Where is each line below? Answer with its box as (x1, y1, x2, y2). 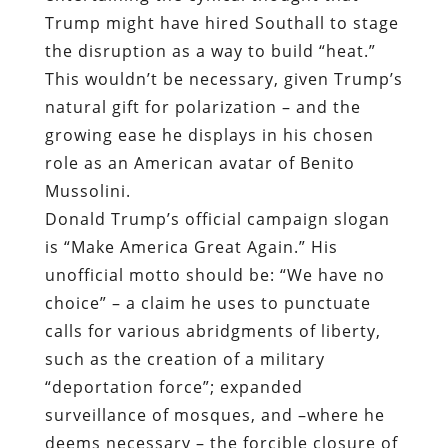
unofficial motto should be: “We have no (44, 263, 385, 286)
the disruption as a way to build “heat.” (44, 39, 376, 62)
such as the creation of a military (44, 347, 325, 370)
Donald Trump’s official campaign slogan (44, 207, 390, 230)
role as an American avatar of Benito (44, 151, 355, 174)
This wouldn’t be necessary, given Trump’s (44, 67, 403, 90)
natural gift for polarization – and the (44, 95, 361, 118)
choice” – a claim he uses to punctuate (44, 291, 371, 314)
